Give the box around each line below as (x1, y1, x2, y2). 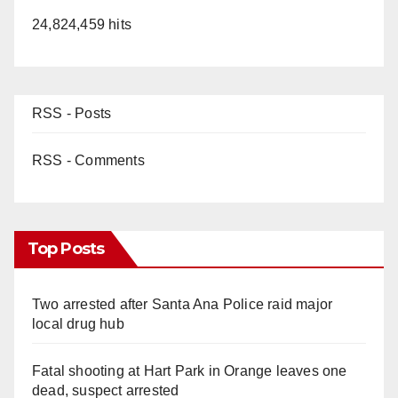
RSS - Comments (32, 152, 145, 168)
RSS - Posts (32, 105, 112, 121)
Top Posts (28, 238, 104, 259)
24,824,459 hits (32, 16, 131, 32)
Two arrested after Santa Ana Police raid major (32, 296, 333, 312)
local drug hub (32, 315, 124, 331)
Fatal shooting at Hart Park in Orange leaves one (32, 362, 347, 378)
